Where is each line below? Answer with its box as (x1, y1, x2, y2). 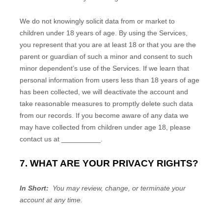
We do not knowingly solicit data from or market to (20, 17, 175, 25)
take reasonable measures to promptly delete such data (20, 100, 193, 108)
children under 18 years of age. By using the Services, (20, 29, 188, 37)
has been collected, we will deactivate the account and (20, 88, 188, 96)
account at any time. (20, 196, 82, 204)
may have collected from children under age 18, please (20, 123, 191, 131)
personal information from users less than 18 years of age (20, 76, 199, 84)
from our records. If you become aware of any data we (20, 111, 189, 119)
